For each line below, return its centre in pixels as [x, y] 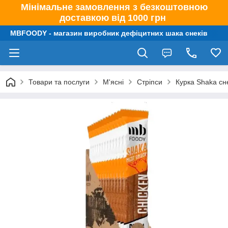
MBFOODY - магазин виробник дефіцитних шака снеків [109, 33]
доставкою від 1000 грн [114, 18]
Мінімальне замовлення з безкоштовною [114, 7]
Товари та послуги [59, 82]
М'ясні [113, 82]
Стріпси [150, 82]
